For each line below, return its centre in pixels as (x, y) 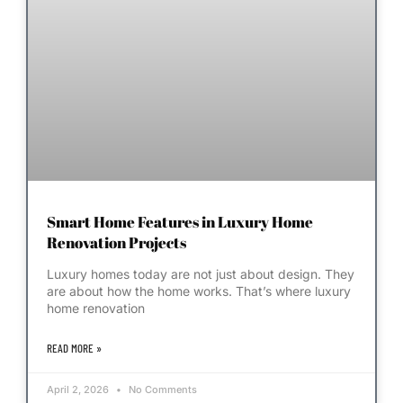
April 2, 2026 (79, 389)
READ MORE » (74, 348)
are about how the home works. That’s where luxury (199, 291)
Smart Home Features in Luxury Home (180, 221)
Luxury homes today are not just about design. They (201, 273)
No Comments (161, 389)
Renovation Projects (116, 242)
